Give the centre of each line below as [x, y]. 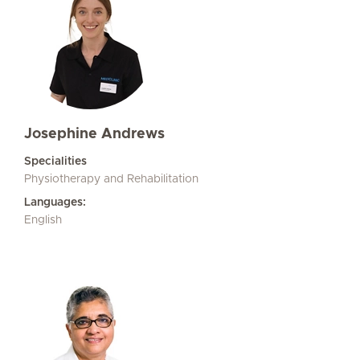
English [43, 220]
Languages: [55, 202]
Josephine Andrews [94, 134]
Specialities [55, 162]
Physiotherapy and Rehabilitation [111, 179]
